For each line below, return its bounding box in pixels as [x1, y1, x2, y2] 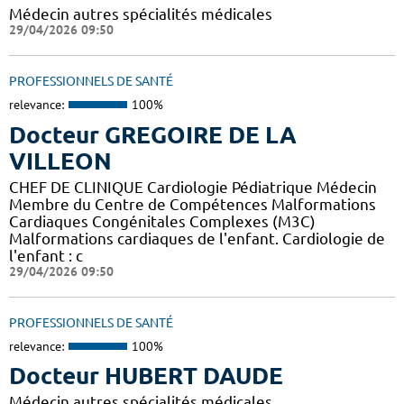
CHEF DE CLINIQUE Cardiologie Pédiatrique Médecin [9, 178, 377, 196]
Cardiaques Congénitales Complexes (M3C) [9, 212, 316, 230]
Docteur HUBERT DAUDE [9, 363, 283, 390]
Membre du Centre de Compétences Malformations [9, 195, 376, 213]
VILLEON [9, 147, 112, 174]
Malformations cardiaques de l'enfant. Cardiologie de [9, 229, 385, 247]
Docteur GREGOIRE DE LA [9, 121, 297, 148]
